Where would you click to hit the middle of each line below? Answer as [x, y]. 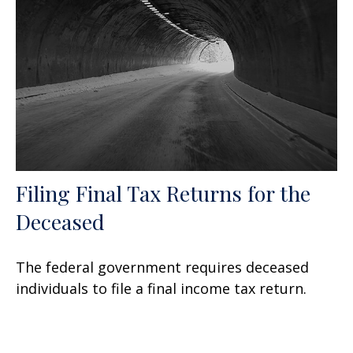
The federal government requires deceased [162, 268]
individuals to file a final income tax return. [161, 289]
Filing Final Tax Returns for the [163, 193]
